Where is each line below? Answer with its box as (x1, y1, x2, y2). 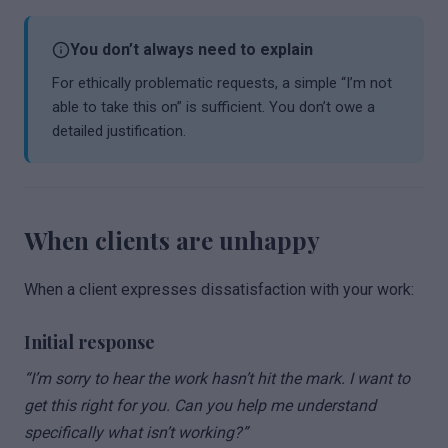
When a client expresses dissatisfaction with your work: (24, 280, 414, 299)
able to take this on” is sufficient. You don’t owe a (52, 98, 375, 116)
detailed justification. (52, 122, 186, 140)
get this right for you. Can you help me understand (24, 396, 376, 415)
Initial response (24, 330, 155, 354)
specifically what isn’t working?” (24, 423, 248, 442)
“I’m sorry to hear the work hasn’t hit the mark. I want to (24, 369, 410, 388)
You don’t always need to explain (70, 40, 313, 59)
